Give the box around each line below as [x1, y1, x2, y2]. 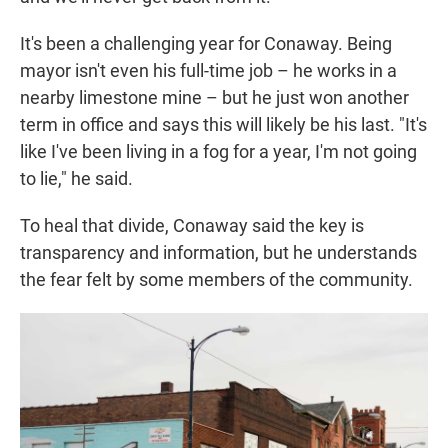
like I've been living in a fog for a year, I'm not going [20, 141, 417, 163]
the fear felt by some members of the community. [20, 269, 413, 291]
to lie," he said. [20, 168, 133, 190]
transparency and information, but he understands [20, 242, 417, 264]
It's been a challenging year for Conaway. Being [20, 33, 392, 55]
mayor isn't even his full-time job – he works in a [20, 60, 397, 82]
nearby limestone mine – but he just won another [20, 87, 409, 109]
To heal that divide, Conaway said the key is [20, 215, 364, 237]
